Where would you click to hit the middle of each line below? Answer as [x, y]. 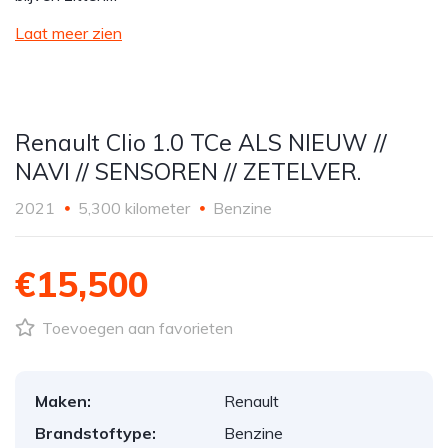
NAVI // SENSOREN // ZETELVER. [188, 171]
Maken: [63, 401]
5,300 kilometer [134, 208]
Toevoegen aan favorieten [135, 328]
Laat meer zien [68, 33]
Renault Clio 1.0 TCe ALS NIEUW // [201, 142]
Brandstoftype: [95, 433]
